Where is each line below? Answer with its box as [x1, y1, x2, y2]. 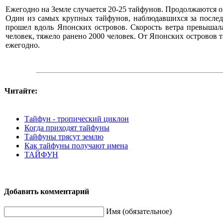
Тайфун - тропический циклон [24, 114, 129, 123]
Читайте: [4, 86, 37, 95]
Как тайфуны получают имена [24, 141, 128, 150]
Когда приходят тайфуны [24, 123, 110, 132]
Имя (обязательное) [106, 207, 172, 216]
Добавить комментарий [4, 187, 89, 196]
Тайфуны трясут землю [24, 132, 104, 141]
